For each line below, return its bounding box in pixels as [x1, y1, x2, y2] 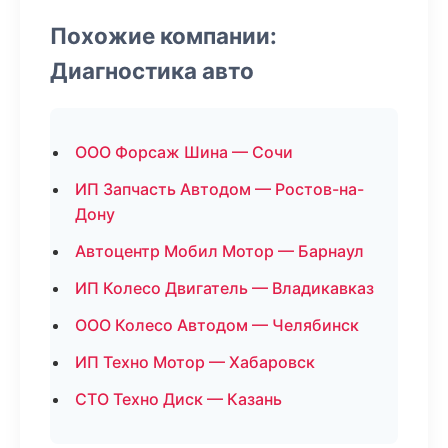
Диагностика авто [50, 57, 254, 84]
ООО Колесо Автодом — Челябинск [75, 315, 359, 335]
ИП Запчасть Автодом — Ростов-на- [75, 179, 364, 199]
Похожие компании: [50, 22, 277, 49]
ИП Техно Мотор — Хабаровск [75, 352, 315, 372]
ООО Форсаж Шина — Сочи [75, 142, 293, 162]
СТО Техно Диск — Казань [75, 389, 282, 409]
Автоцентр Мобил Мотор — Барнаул [75, 241, 364, 261]
